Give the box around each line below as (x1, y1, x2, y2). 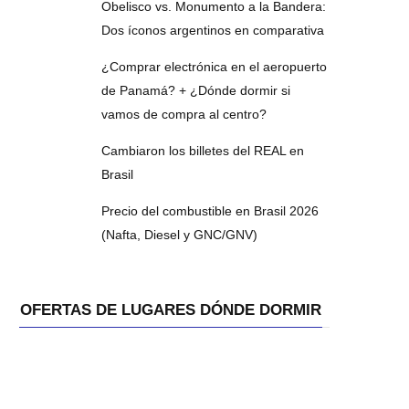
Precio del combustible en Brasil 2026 (101, 203, 320, 218)
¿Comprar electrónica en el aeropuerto (101, 58, 328, 74)
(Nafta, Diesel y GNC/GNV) (101, 226, 258, 242)
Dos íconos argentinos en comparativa (101, 22, 325, 37)
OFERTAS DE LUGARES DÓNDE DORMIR (20, 300, 321, 319)
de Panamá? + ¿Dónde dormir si (101, 82, 291, 98)
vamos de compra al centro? (101, 106, 267, 121)
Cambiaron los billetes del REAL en (101, 142, 305, 158)
